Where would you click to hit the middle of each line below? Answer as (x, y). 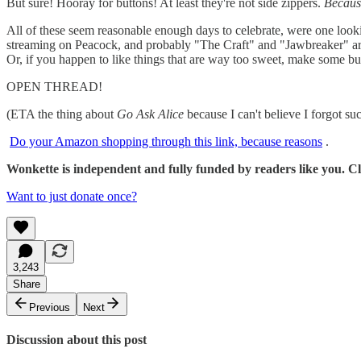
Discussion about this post (77, 340)
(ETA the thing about (62, 114)
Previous (50, 307)
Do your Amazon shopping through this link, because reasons (166, 141)
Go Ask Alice (150, 114)
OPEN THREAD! (54, 86)
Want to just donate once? (72, 196)
